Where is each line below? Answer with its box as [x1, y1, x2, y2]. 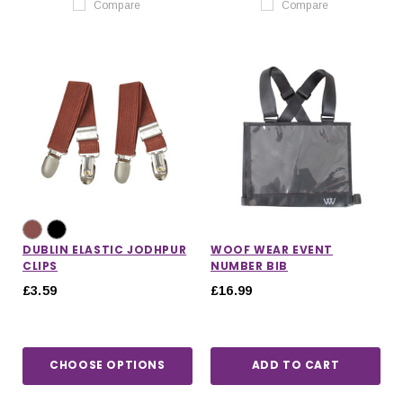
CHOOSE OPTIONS [49, 357, 166, 373]
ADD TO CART [251, 357, 340, 373]
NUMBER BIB [210, 257, 288, 273]
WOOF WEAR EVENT [210, 241, 333, 257]
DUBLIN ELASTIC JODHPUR [22, 241, 187, 257]
